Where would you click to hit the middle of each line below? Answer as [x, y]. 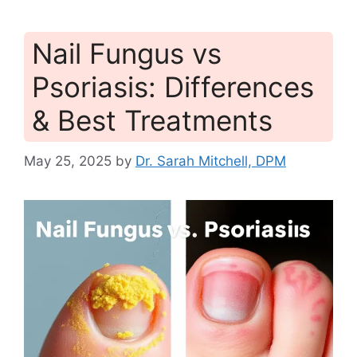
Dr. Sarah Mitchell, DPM [211, 161]
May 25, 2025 [68, 161]
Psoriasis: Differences [173, 87]
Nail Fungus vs [127, 54]
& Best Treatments [152, 121]
